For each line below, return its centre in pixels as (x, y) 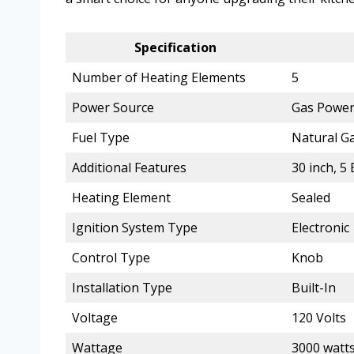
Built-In (314, 288)
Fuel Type (101, 138)
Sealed (311, 198)
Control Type (111, 258)
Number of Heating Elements (159, 78)
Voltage (95, 318)
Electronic (320, 228)
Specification (175, 48)
